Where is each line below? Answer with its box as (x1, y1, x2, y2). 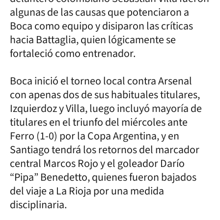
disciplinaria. (10, 196, 67, 213)
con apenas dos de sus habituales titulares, (10, 86, 200, 103)
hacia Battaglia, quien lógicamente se (10, 31, 176, 48)
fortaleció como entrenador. (10, 45, 136, 61)
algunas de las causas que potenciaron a (10, 4, 189, 20)
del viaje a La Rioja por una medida (10, 183, 164, 199)
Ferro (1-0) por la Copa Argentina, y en (10, 128, 179, 144)
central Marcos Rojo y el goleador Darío (10, 155, 185, 171)
